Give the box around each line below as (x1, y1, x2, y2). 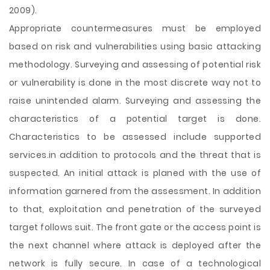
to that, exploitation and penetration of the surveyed (9, 203, 261, 215)
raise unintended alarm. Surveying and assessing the (9, 95, 261, 107)
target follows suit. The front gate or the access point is (9, 221, 261, 233)
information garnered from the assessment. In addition (9, 185, 261, 197)
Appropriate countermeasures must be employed (9, 22, 261, 34)
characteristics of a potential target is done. (9, 113, 261, 125)
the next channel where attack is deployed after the (9, 239, 261, 251)
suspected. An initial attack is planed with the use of (9, 167, 261, 179)
